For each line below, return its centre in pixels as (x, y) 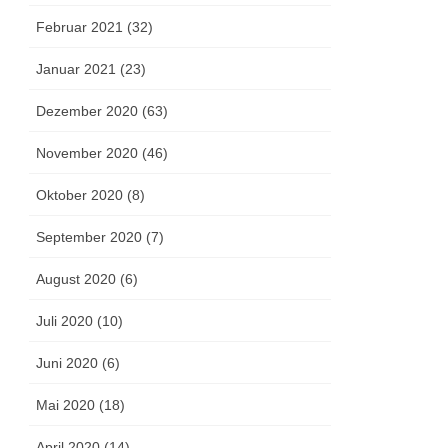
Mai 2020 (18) (81, 405)
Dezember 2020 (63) (102, 111)
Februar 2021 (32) (95, 27)
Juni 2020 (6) (78, 363)
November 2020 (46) (102, 153)
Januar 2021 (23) (91, 69)
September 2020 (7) (100, 237)
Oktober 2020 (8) (91, 195)
